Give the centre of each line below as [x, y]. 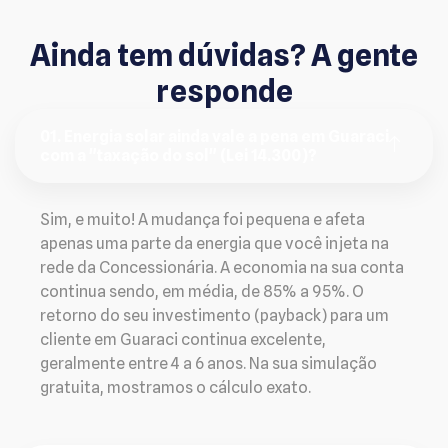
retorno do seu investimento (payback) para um [214, 315]
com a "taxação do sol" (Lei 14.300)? [178, 155]
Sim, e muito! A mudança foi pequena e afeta [202, 219]
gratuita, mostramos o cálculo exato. [175, 387]
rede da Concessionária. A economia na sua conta [222, 267]
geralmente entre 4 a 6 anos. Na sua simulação [208, 363]
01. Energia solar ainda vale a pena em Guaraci [214, 136]
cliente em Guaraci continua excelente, [183, 339]
